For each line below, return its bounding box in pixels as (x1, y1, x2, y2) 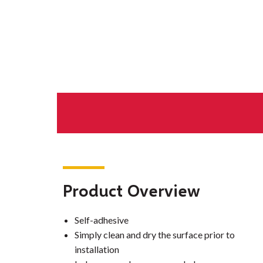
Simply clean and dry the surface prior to (75, 229, 235, 241)
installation (75, 244, 119, 255)
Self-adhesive (75, 214, 129, 226)
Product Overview (63, 180, 200, 201)
